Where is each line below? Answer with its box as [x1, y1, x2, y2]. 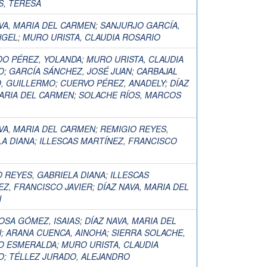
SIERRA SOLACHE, [111, 226, 185, 238]
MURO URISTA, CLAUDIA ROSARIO [23, 31, 160, 43]
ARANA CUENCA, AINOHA [6, 226, 107, 238]
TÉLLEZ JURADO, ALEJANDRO [9, 250, 130, 262]
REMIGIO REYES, [100, 123, 169, 135]
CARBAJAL [136, 65, 178, 77]
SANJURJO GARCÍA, [100, 19, 180, 31]
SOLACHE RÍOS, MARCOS [79, 89, 181, 101]
